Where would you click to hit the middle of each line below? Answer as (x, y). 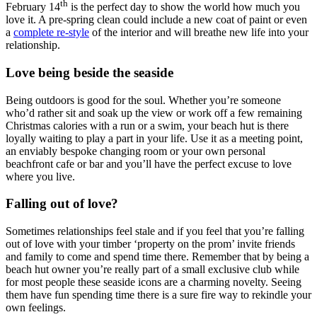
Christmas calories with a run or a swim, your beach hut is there (147, 125)
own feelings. (36, 308)
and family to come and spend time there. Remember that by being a (157, 257)
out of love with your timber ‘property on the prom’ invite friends (150, 244)
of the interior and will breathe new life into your (199, 33)
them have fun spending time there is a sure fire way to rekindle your (158, 295)
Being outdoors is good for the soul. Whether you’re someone (143, 100)
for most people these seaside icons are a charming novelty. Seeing (154, 282)
